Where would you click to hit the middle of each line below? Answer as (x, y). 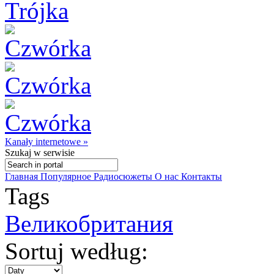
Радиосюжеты (124, 176)
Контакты (202, 176)
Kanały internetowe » (46, 142)
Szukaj (18, 153)
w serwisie (53, 153)
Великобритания (89, 224)
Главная (23, 176)
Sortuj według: (76, 251)
